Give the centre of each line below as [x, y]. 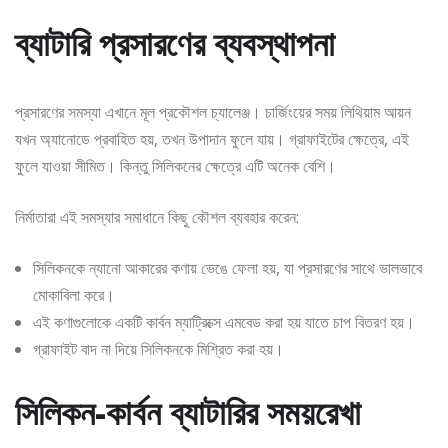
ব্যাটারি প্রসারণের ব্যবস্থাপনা [175, 42]
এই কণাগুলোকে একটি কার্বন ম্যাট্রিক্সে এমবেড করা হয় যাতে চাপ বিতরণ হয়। [224, 321]
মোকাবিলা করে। [74, 294]
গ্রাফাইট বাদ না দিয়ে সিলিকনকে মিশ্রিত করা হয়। [158, 348]
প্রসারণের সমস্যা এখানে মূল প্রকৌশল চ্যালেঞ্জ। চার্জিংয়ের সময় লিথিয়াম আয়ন [213, 111]
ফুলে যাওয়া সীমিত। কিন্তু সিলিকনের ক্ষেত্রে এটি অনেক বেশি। [175, 165]
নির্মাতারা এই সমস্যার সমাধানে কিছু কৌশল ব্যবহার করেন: [157, 216]
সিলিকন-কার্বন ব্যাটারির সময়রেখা [188, 411]
